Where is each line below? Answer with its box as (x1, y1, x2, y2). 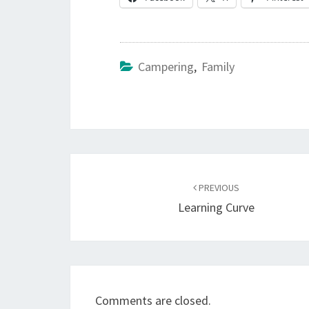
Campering (138, 59, 194, 74)
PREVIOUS (197, 181, 240, 194)
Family (201, 59, 235, 74)
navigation (70, 178, 166, 203)
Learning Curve (178, 199, 255, 215)
